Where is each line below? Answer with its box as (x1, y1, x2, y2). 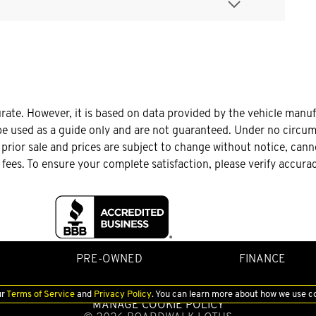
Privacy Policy (92, 288, 152, 300)
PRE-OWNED (75, 251, 142, 266)
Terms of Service (5, 288, 77, 300)
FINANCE (238, 251, 286, 266)
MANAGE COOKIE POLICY (92, 297, 224, 312)
